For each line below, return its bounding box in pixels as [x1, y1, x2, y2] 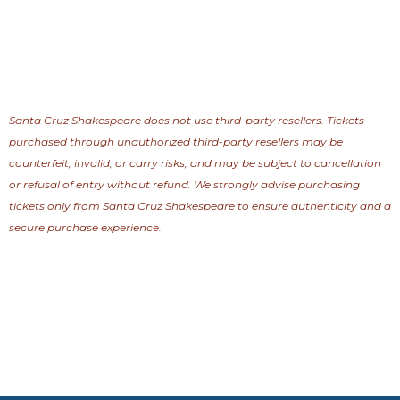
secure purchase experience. [9, 220, 162, 234]
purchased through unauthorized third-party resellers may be [9, 134, 343, 148]
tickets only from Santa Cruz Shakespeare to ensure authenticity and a [9, 198, 391, 212]
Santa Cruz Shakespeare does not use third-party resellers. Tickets [9, 112, 364, 127]
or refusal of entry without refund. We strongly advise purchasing [9, 177, 360, 191]
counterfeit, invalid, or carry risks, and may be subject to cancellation [9, 155, 381, 170]
